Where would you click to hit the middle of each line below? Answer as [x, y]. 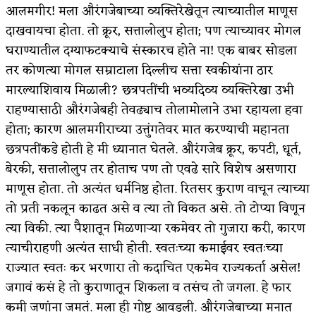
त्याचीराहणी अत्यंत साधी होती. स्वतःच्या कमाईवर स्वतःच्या [144, 248]
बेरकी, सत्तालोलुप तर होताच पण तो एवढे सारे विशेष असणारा [151, 169]
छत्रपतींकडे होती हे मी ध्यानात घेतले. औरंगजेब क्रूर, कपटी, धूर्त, [153, 149]
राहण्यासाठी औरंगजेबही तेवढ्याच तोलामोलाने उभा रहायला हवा [154, 110]
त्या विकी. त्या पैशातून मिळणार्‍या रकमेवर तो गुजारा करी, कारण [156, 228]
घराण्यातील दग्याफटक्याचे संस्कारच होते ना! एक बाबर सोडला [151, 50]
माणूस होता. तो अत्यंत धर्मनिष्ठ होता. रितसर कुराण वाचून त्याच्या [158, 189]
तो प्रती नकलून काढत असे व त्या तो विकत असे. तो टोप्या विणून [156, 208]
